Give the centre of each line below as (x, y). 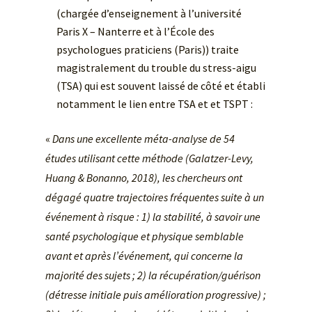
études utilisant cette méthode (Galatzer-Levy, (149, 158)
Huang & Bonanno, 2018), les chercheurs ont (143, 178)
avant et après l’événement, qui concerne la (144, 256)
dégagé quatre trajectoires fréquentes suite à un (154, 197)
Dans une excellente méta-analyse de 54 (143, 139)
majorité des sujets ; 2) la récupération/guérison (153, 275)
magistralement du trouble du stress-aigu (156, 68)
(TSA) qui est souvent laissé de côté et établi (161, 86)
